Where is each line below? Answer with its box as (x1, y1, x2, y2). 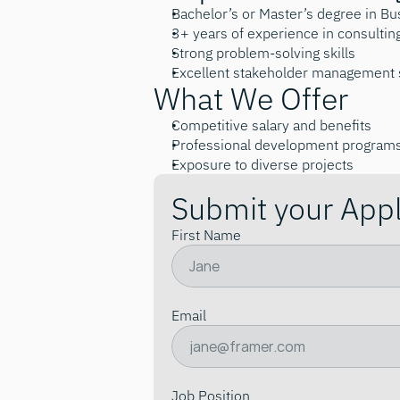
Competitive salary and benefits (171, 116, 371, 134)
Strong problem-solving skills (171, 44, 355, 62)
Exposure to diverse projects (171, 155, 354, 173)
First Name (171, 226, 241, 244)
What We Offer (154, 79, 348, 118)
